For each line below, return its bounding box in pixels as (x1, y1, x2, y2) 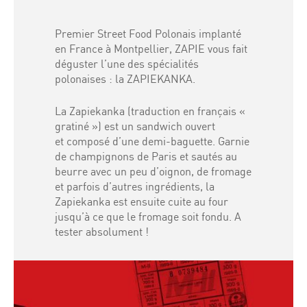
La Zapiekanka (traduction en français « (55, 106, 245, 117)
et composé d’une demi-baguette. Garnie (55, 136, 249, 147)
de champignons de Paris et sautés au (55, 151, 237, 162)
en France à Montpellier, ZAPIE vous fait (55, 43, 247, 55)
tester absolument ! (55, 226, 149, 238)
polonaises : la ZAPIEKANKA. (55, 73, 195, 85)
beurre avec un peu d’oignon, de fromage (55, 166, 251, 177)
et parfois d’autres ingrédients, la (55, 181, 214, 193)
